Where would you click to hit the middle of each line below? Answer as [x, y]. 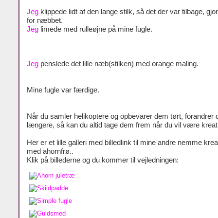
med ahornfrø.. [50, 151]
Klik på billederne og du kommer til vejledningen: [103, 160]
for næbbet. [45, 20]
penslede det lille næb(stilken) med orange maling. [118, 64]
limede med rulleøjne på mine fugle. [95, 29]
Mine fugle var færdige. [63, 90]
